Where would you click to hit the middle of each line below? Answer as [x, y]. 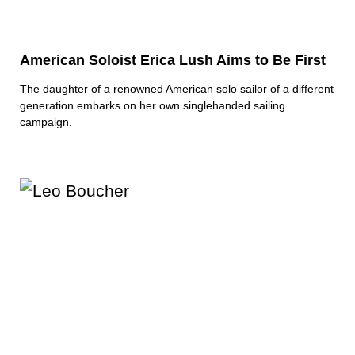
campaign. [46, 122]
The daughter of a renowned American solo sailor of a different [177, 89]
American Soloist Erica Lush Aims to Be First [173, 61]
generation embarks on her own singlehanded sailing [153, 106]
